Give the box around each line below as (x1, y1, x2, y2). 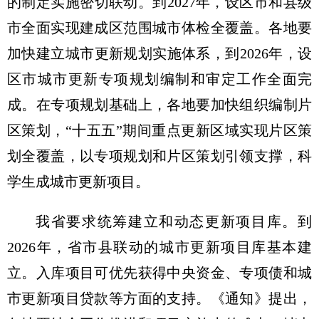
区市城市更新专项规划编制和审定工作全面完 (7, 70, 312, 87)
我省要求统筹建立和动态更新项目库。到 (36, 213, 312, 229)
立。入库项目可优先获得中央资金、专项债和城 (7, 264, 312, 281)
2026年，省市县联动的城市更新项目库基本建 (7, 239, 312, 255)
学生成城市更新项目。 (7, 173, 150, 189)
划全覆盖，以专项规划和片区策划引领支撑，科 (7, 147, 312, 164)
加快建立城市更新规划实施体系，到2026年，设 (7, 45, 312, 61)
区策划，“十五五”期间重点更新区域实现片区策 (7, 122, 312, 138)
